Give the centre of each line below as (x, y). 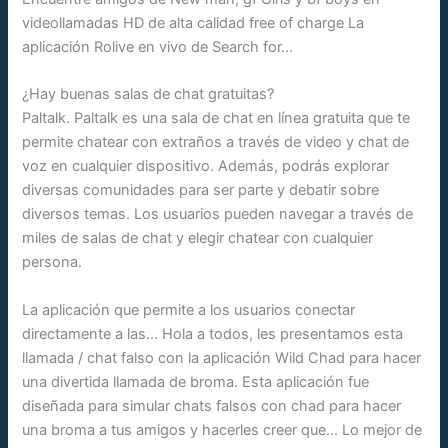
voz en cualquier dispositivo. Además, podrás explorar (206, 166)
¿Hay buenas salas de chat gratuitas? (148, 94)
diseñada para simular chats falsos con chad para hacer (212, 405)
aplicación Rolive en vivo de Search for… (158, 46)
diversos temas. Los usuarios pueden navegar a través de (218, 214)
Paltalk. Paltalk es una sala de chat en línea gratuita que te (216, 118)
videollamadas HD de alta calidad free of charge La (193, 22)
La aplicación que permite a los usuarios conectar (189, 309)
